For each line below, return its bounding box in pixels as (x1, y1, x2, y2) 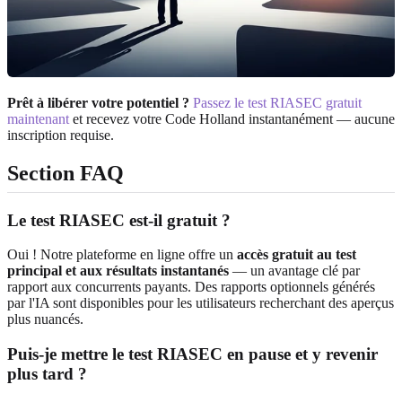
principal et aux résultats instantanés (7, 263, 229, 279)
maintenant (7, 110, 69, 127)
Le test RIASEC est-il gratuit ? (7, 210, 231, 230)
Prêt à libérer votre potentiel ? (7, 94, 189, 110)
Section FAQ (7, 161, 124, 185)
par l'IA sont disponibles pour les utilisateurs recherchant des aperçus (7, 295, 394, 311)
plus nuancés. (7, 311, 83, 328)
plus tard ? (7, 364, 87, 384)
